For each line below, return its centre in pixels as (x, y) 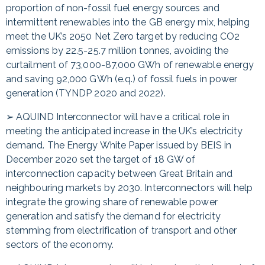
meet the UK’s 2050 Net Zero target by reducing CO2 (123, 36)
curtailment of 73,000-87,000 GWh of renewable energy (130, 65)
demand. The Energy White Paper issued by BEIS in (119, 145)
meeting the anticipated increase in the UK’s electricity (125, 131)
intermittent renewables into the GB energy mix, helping (128, 22)
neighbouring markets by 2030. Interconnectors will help (130, 188)
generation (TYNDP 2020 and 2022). (86, 93)
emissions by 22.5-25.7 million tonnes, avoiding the (117, 51)
